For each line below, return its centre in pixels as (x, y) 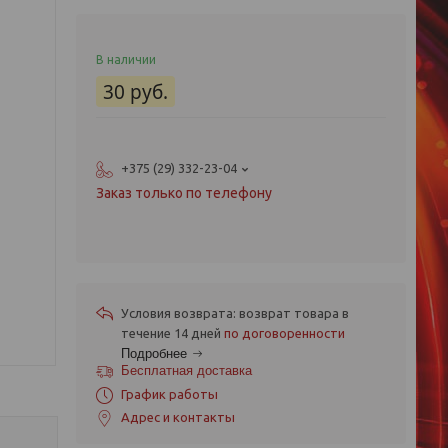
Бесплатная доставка (186, 370)
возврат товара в (294, 313)
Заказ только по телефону (184, 193)
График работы (169, 394)
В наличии (126, 59)
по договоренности (284, 333)
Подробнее (154, 353)
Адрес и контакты (178, 417)
